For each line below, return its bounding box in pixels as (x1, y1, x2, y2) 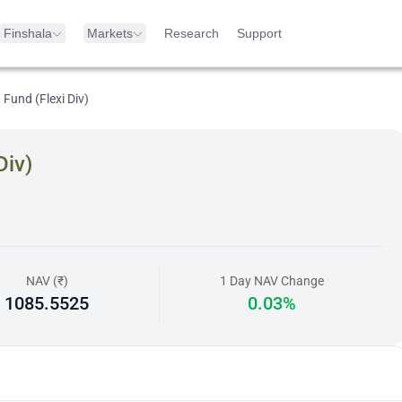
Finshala (4, 26, 52, 40)
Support (237, 26, 282, 40)
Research (164, 26, 219, 40)
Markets (87, 26, 133, 40)
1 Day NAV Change (220, 274, 325, 288)
